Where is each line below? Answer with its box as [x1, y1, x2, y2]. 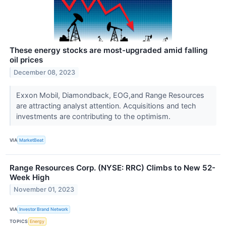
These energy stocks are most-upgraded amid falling [10, 45, 208, 55]
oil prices [10, 55, 43, 65]
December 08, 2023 [14, 69, 76, 77]
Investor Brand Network [19, 206, 69, 212]
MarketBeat [19, 137, 44, 143]
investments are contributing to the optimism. [16, 112, 173, 121]
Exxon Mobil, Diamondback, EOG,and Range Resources [16, 91, 204, 100]
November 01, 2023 [14, 186, 75, 194]
